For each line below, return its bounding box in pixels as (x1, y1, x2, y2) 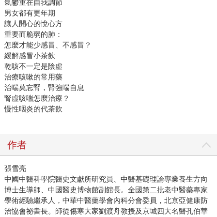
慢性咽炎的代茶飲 (4, 105, 62, 113)
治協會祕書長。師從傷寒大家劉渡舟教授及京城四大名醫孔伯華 (4, 207, 208, 216)
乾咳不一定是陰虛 (4, 62, 62, 71)
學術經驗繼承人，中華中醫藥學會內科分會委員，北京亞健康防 (4, 196, 208, 205)
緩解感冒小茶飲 (4, 51, 55, 60)
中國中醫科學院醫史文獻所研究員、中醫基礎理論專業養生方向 (4, 175, 208, 184)
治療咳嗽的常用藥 (4, 73, 62, 81)
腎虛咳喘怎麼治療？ (4, 94, 70, 103)
